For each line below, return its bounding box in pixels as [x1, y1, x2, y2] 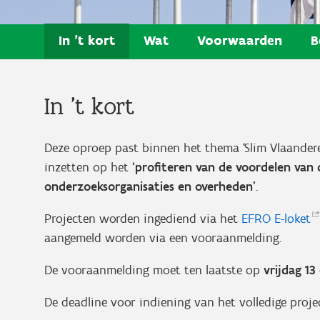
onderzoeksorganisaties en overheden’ [44, 178, 256, 194]
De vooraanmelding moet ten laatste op [44, 261, 264, 278]
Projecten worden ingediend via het [44, 210, 241, 226]
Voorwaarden [197, 31, 282, 49]
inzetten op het [44, 159, 132, 175]
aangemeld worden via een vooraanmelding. [44, 229, 285, 246]
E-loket [274, 210, 311, 226]
